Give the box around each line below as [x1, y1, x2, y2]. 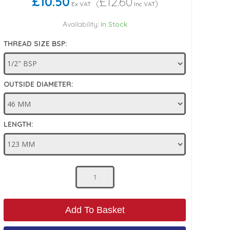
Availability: [62, 20, 99, 29]
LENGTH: [4, 120, 34, 129]
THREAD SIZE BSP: [4, 39, 68, 48]
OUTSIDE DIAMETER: [4, 79, 74, 89]
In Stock [100, 20, 127, 29]
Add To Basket [65, 204, 125, 215]
